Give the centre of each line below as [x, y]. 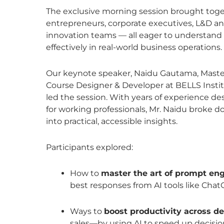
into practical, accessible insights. [112, 121]
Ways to [87, 211]
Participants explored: [89, 147]
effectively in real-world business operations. [134, 47]
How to [85, 173]
